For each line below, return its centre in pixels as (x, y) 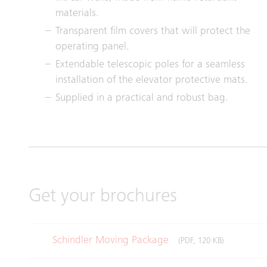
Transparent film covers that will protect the (153, 31)
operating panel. (92, 47)
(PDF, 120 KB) (201, 241)
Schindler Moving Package (112, 240)
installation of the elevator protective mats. (152, 80)
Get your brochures (103, 197)
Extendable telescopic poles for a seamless (150, 65)
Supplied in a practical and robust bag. (142, 98)
